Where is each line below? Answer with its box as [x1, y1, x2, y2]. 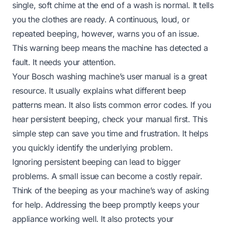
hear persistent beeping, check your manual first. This [12, 113, 208, 124]
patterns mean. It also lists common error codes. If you [12, 99, 212, 110]
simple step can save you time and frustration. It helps [12, 128, 209, 138]
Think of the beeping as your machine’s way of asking [12, 185, 209, 195]
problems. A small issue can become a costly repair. [12, 170, 203, 181]
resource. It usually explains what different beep [12, 85, 186, 96]
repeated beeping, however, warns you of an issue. [12, 28, 199, 39]
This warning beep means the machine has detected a [12, 42, 209, 53]
